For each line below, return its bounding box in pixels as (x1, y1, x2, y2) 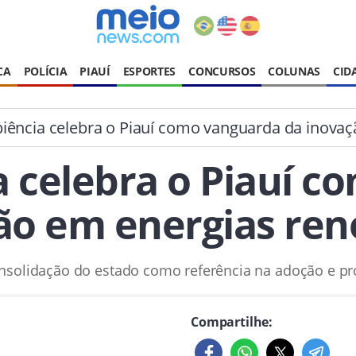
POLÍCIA (23, 64, 68, 79)
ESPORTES (122, 64, 176, 79)
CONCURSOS (188, 64, 256, 79)
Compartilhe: (191, 313, 273, 331)
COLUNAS (268, 64, 321, 79)
